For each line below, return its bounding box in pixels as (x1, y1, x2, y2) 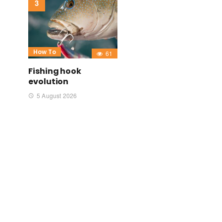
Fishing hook (28, 65, 82, 77)
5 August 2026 (37, 91, 77, 100)
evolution (28, 76, 69, 88)
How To (33, 48, 56, 56)
